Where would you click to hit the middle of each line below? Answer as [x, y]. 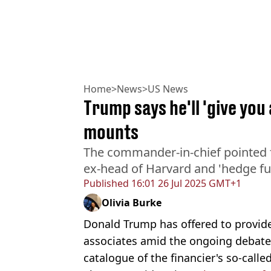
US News [168, 89]
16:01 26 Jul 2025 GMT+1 [185, 184]
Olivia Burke [132, 203]
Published [106, 184]
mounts [111, 132]
